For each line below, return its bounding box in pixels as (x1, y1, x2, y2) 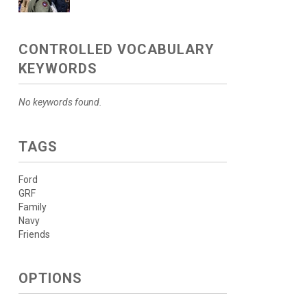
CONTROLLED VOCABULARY (18, 41, 214, 58)
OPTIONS (18, 270, 82, 286)
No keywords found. (18, 97, 102, 108)
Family (18, 201, 47, 212)
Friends (18, 229, 50, 240)
